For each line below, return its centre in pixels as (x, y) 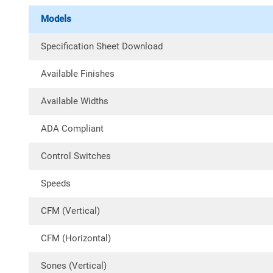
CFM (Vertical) (70, 211)
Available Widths (75, 101)
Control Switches (76, 156)
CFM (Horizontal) (76, 238)
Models (56, 19)
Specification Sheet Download (102, 46)
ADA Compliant (72, 129)
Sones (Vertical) (74, 266)
